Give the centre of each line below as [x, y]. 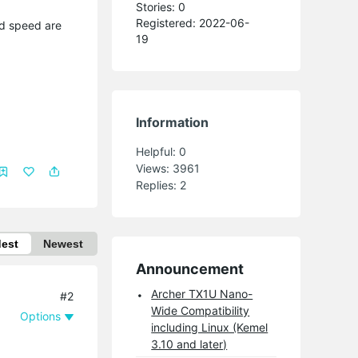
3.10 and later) [189, 344]
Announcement [190, 268]
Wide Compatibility [201, 310]
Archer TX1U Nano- [202, 293]
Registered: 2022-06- [193, 22]
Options [41, 316]
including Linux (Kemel [210, 327]
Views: [155, 168]
